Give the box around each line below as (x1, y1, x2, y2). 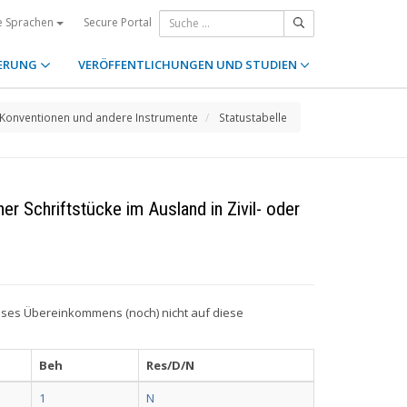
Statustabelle (219, 110, 287, 124)
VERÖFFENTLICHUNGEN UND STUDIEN (77, 56, 300, 73)
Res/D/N (146, 357, 194, 373)
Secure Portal (84, 14, 152, 30)
